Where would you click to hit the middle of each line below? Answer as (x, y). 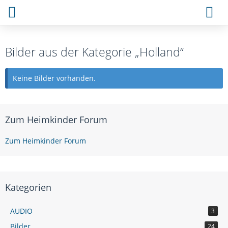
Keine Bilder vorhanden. (54, 78)
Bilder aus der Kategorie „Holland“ (94, 52)
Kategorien (28, 187)
